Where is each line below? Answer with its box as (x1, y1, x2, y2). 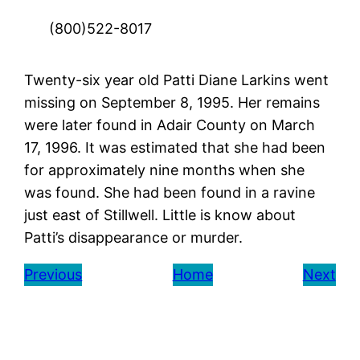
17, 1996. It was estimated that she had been (24, 138, 326, 156)
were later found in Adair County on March (24, 116, 316, 133)
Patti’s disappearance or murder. (24, 228, 243, 246)
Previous (24, 265, 83, 283)
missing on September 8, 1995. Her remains (24, 93, 321, 111)
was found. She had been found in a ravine (24, 183, 316, 201)
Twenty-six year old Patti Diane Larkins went (24, 71, 329, 88)
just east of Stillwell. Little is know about (24, 206, 297, 223)
